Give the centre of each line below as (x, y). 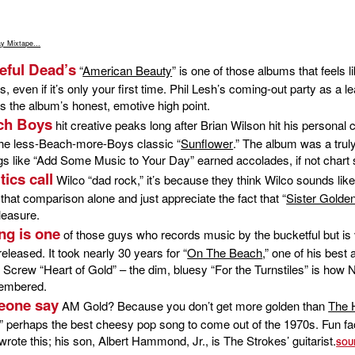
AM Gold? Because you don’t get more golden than (194, 305)
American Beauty (128, 70)
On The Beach (225, 252)
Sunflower (207, 143)
